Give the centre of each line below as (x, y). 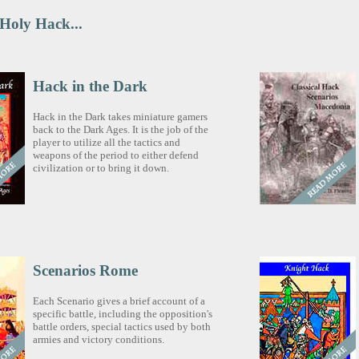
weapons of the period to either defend (116, 155)
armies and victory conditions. (99, 339)
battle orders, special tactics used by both (122, 326)
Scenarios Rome (86, 271)
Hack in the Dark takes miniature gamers (121, 116)
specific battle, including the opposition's (123, 313)
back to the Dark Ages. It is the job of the (121, 129)
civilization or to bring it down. (101, 167)
